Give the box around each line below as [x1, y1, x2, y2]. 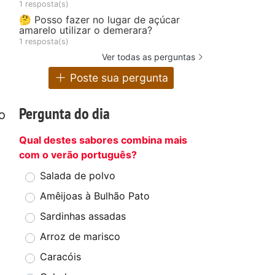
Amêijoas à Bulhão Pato [40, 190, 150, 203]
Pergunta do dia [19, 103, 110, 124]
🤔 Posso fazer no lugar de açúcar [19, 13, 180, 26]
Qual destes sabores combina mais [19, 134, 187, 147]
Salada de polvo [40, 169, 115, 182]
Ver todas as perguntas [102, 51, 195, 62]
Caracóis [40, 250, 81, 263]
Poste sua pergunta [67, 71, 169, 85]
